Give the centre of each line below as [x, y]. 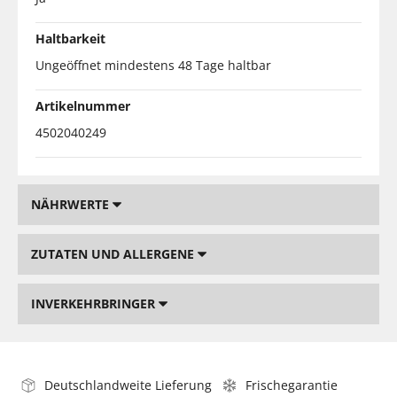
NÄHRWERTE [72, 204]
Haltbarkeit [70, 38]
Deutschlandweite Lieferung [128, 385]
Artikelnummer [83, 105]
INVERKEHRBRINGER [95, 303]
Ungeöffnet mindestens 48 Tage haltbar [153, 65]
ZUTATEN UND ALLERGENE [114, 253]
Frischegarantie [292, 385]
